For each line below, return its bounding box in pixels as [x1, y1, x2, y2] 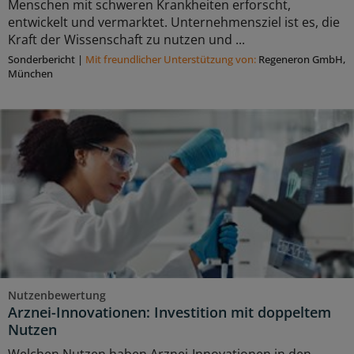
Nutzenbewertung [8, 288, 106, 303]
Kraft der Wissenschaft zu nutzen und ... [8, 31, 245, 49]
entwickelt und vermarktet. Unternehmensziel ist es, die [8, 13, 340, 32]
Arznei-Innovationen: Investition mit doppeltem [8, 303, 331, 322]
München [8, 66, 53, 81]
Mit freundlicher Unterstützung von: [85, 52, 258, 67]
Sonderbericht [8, 52, 75, 67]
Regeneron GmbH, [258, 52, 345, 67]
